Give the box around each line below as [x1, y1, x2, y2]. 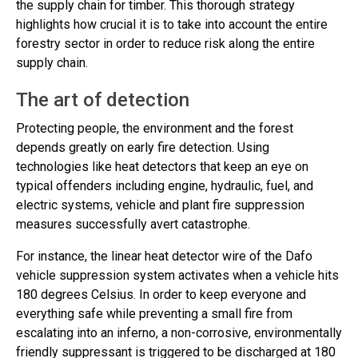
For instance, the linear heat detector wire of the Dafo [16, 249, 312, 264]
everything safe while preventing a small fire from [16, 306, 292, 321]
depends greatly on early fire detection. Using [16, 140, 269, 155]
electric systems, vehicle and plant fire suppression [16, 197, 304, 213]
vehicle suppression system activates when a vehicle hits [16, 268, 339, 283]
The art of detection [16, 89, 189, 111]
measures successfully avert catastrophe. [16, 217, 253, 232]
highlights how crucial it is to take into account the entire [16, 17, 328, 32]
